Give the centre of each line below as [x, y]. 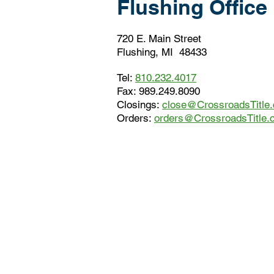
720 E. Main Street [159, 39]
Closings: [139, 105]
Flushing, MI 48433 [162, 52]
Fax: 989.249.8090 [158, 91]
